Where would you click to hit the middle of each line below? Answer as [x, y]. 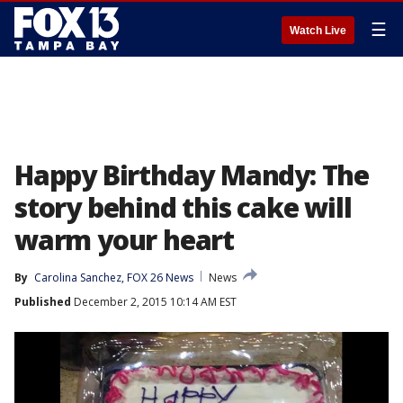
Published [43, 302]
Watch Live [318, 31]
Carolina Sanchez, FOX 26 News [114, 278]
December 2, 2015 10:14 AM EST [154, 302]
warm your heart [125, 240]
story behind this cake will [183, 207]
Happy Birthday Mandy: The [192, 175]
